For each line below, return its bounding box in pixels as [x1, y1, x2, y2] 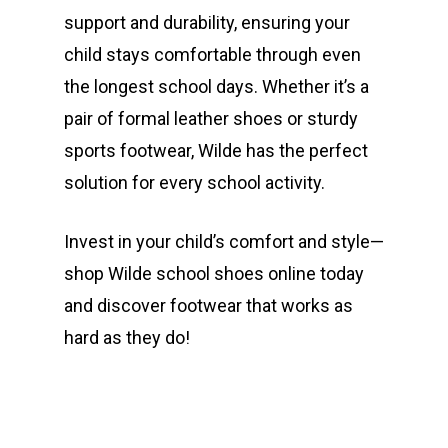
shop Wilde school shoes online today [64, 262, 364, 284]
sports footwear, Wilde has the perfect [64, 139, 368, 161]
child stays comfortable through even [64, 43, 361, 65]
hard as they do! [64, 326, 190, 348]
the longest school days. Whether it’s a [64, 75, 369, 97]
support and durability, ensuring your [64, 11, 350, 33]
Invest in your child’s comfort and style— [64, 230, 384, 252]
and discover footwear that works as [64, 294, 353, 316]
